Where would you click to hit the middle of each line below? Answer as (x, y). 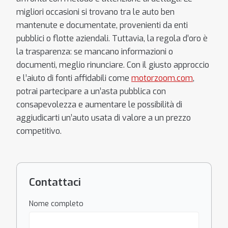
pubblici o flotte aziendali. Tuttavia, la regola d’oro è (112, 38)
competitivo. (39, 131)
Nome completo (56, 204)
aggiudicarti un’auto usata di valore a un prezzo (104, 118)
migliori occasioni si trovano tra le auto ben (95, 12)
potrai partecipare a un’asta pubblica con (91, 91)
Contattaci (55, 182)
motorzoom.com (162, 78)
